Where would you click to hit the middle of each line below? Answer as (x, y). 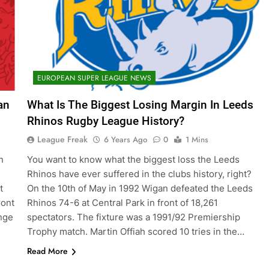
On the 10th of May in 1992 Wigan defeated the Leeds (140, 189)
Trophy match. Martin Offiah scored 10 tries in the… (135, 232)
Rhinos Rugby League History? (105, 121)
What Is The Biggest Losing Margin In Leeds (140, 105)
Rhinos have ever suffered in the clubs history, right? (139, 174)
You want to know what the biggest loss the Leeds (133, 160)
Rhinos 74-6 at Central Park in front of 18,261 (122, 203)
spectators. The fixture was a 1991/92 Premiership (133, 217)
